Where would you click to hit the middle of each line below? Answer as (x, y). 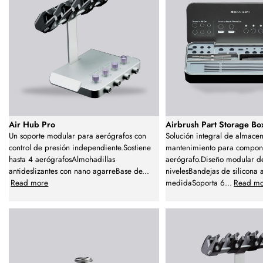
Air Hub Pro (32, 125)
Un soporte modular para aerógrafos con (77, 136)
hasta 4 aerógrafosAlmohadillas (62, 160)
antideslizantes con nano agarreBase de (75, 171)
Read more (30, 183)
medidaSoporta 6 (195, 183)
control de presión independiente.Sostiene (80, 148)
